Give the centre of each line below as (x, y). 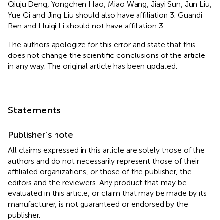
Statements (34, 110)
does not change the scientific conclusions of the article (107, 55)
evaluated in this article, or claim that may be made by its (107, 193)
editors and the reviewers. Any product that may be (97, 182)
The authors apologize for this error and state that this (102, 44)
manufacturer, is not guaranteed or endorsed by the (98, 204)
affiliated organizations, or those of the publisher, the (100, 171)
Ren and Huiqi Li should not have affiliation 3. (86, 26)
